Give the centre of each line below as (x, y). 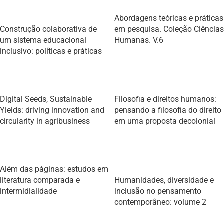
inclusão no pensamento (158, 191)
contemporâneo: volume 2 (160, 202)
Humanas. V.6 (139, 40)
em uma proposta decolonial (165, 121)
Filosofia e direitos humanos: (165, 99)
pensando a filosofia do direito (168, 110)
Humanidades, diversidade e (164, 180)
